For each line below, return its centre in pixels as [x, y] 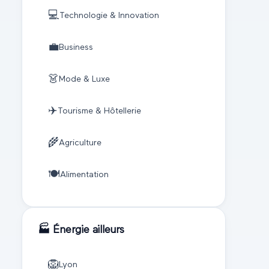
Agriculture [80, 143]
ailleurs [107, 230]
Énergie [71, 230]
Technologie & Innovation [109, 16]
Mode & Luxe [84, 80]
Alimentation [84, 175]
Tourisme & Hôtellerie [99, 111]
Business [76, 48]
